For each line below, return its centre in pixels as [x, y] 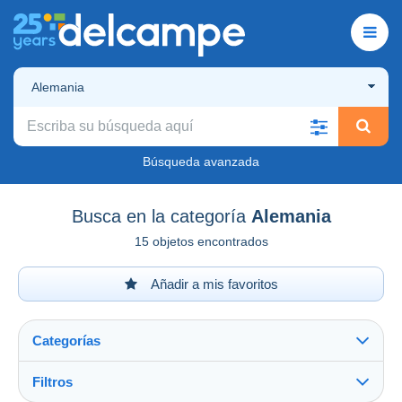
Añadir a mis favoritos [213, 284]
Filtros [52, 381]
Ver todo [63, 392]
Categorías [66, 340]
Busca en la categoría [158, 216]
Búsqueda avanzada [201, 161]
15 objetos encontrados [201, 241]
